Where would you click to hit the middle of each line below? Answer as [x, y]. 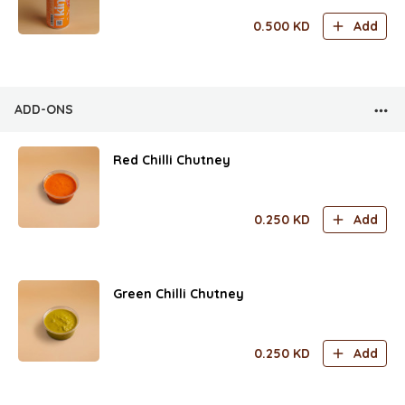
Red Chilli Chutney [172, 160]
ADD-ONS [44, 109]
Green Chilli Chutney [179, 293]
